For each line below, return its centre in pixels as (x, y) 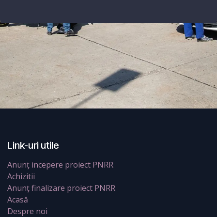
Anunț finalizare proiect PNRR (61, 188)
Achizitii (21, 176)
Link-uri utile (33, 145)
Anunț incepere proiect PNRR (60, 164)
